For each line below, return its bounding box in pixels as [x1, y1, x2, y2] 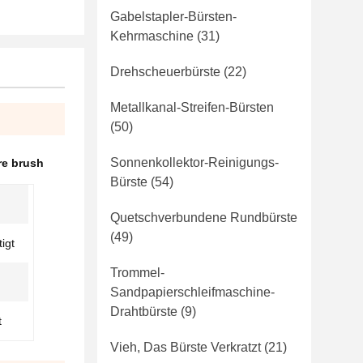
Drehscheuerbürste [110, 65, 220, 79]
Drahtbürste [110, 305, 177, 318]
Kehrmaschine [110, 29, 194, 43]
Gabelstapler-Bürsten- [110, 10, 237, 23]
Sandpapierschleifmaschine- [110, 285, 275, 299]
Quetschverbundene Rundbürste [110, 211, 297, 224]
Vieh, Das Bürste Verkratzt [110, 340, 261, 354]
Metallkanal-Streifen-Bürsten [110, 100, 274, 114]
